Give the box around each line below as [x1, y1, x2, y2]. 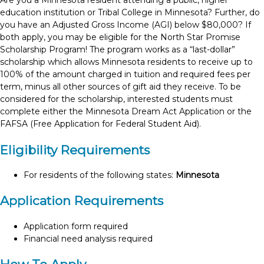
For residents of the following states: [24, 170, 176, 181]
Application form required [24, 220, 128, 232]
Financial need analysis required [24, 233, 153, 244]
